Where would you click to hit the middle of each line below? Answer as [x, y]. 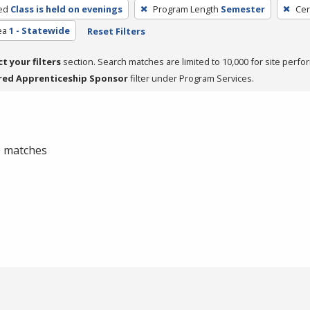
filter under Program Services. [191, 78]
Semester [243, 9]
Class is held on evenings [66, 9]
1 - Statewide [39, 30]
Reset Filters [116, 31]
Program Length [185, 9]
